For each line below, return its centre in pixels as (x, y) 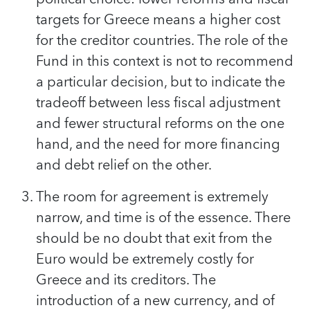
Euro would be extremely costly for (145, 259)
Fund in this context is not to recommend (165, 61)
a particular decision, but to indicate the (161, 82)
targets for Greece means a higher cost (158, 20)
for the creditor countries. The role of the (162, 40)
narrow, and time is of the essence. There (163, 218)
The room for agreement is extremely (152, 197)
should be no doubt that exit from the (154, 238)
